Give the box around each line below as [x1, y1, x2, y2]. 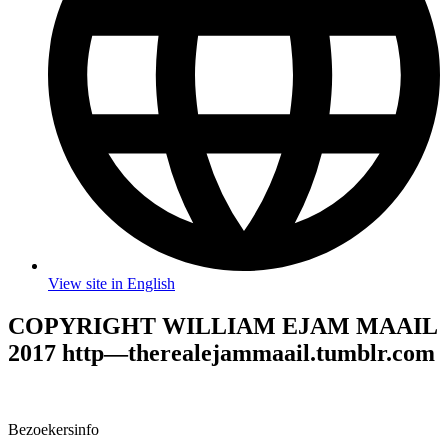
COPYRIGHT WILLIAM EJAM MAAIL [8, 313, 437, 340]
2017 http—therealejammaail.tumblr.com [8, 340, 435, 367]
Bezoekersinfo [8, 421, 99, 439]
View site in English [48, 275, 175, 293]
